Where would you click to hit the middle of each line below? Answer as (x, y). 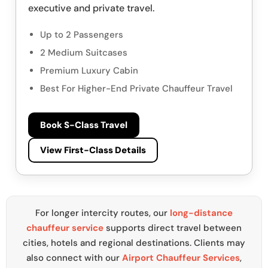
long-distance (201, 213)
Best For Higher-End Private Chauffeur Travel (136, 89)
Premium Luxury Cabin (89, 71)
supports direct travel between (173, 228)
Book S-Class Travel (84, 125)
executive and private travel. (91, 8)
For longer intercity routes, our (103, 213)
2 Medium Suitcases (84, 53)
